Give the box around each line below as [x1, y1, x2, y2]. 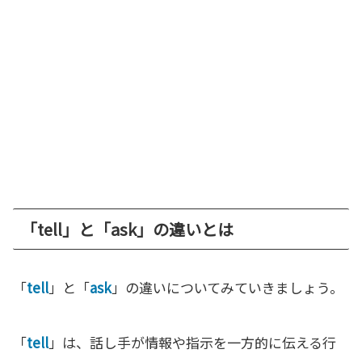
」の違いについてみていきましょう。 [112, 277, 343, 298]
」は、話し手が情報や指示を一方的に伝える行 [48, 332, 336, 353]
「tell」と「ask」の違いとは [21, 217, 234, 242]
